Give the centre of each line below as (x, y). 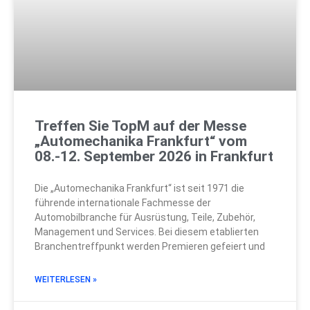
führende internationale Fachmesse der (123, 203)
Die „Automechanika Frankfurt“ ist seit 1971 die (139, 189)
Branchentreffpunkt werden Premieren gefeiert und (150, 247)
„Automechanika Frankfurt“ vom (141, 142)
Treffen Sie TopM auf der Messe (140, 126)
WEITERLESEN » (66, 280)
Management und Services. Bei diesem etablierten (147, 232)
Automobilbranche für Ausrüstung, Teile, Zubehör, (145, 218)
